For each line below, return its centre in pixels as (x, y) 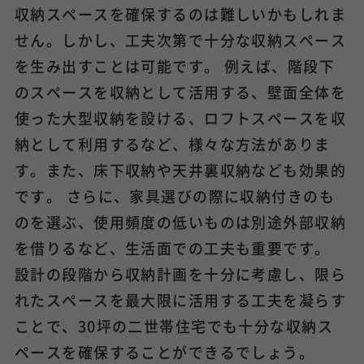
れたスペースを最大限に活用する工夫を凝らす (180, 300)
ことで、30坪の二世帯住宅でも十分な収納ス (174, 326)
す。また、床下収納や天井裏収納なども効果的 (180, 170)
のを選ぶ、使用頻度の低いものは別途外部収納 (180, 222)
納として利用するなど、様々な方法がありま (172, 144)
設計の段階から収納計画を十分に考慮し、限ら (180, 274)
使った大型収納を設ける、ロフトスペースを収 (180, 118)
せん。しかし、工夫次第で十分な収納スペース (180, 40)
